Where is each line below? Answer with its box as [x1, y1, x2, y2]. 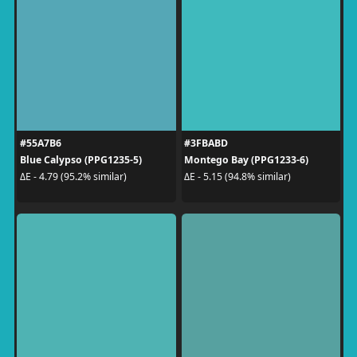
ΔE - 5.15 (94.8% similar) [184, 170, 291, 183]
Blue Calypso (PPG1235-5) [19, 152, 142, 167]
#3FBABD [184, 135, 228, 150]
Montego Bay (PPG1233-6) [184, 152, 308, 167]
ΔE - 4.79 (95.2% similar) [19, 170, 127, 183]
